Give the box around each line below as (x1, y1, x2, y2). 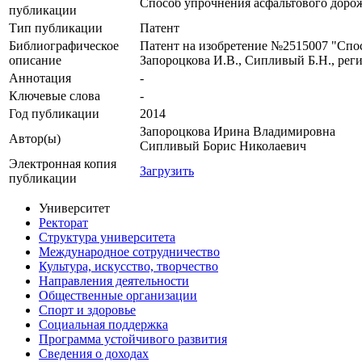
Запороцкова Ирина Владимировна (140, 124, 335, 139)
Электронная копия (9, 157, 116, 171)
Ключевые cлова (9, 89, 100, 103)
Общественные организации (39, 288, 197, 303)
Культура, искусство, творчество (39, 259, 218, 274)
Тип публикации (9, 21, 103, 36)
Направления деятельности (39, 274, 189, 288)
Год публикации (9, 107, 99, 121)
